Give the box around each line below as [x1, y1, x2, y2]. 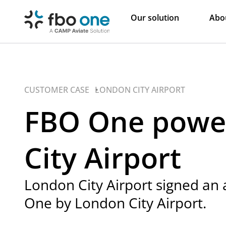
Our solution [130, 12, 179, 23]
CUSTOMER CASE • [24, 84, 98, 95]
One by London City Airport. [24, 193, 206, 213]
